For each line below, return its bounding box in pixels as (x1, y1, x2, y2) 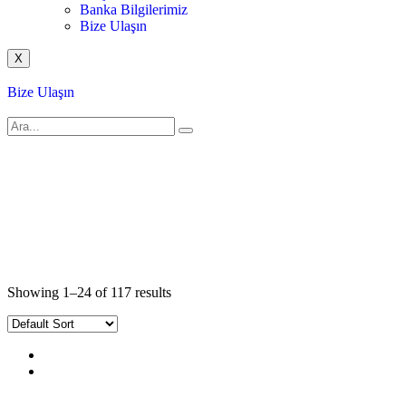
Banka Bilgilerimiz (80, 2, 188, 17)
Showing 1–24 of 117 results (7, 285, 171, 300)
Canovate (98, 203, 152, 218)
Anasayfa (43, 203, 98, 218)
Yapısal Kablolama (152, 203, 260, 218)
